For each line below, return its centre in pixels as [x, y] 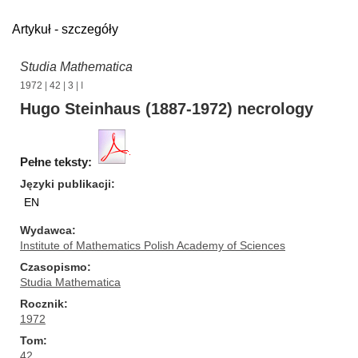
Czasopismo [54, 267]
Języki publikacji [66, 184]
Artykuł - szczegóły [65, 29]
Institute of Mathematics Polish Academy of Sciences [153, 245]
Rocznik [42, 304]
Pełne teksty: [56, 162]
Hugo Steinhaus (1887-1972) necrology [167, 109]
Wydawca [46, 230]
